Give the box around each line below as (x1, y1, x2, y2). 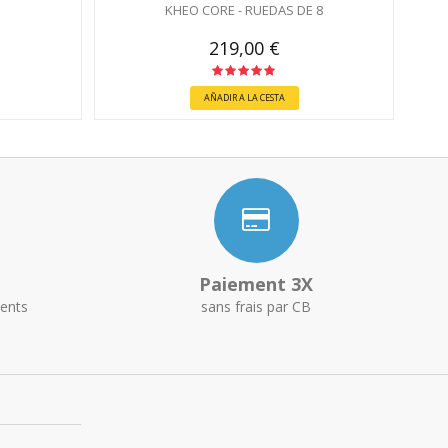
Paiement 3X (199, 272, 313, 297)
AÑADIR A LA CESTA (203, 91, 285, 105)
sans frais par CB (201, 297, 311, 317)
